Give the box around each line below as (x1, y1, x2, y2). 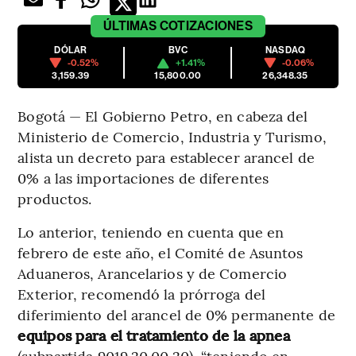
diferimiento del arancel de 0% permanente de (17, 304, 335, 325)
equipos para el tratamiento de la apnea (17, 325, 290, 346)
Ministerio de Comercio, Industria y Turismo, (17, 126, 327, 147)
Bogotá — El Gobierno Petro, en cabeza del (17, 106, 308, 126)
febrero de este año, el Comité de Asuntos (17, 242, 304, 263)
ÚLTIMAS (103, 18, 157, 34)
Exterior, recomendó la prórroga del (17, 284, 265, 304)
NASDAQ (265, 44, 306, 56)
